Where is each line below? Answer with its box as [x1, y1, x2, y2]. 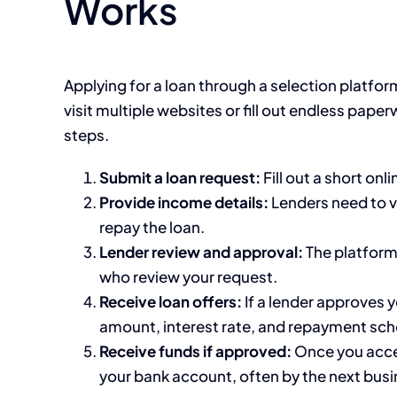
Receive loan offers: [99, 292, 242, 312]
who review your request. [99, 267, 277, 287]
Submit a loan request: [99, 167, 261, 188]
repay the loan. [99, 217, 205, 237]
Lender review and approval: [99, 242, 303, 262]
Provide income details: [99, 192, 269, 213]
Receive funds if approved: [99, 341, 292, 362]
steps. [64, 125, 109, 145]
